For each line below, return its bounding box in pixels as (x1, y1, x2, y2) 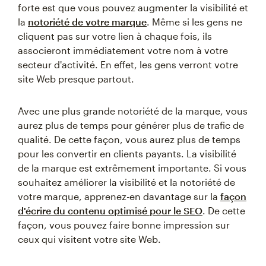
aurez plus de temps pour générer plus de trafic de (18, 119, 244, 131)
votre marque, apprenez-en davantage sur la (18, 191, 220, 202)
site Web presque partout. (18, 73, 134, 84)
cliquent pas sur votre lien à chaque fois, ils (18, 30, 212, 42)
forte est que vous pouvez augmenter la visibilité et (18, 2, 248, 13)
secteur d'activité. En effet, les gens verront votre (18, 59, 238, 70)
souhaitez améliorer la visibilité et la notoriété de (18, 176, 235, 188)
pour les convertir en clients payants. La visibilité (18, 148, 236, 159)
